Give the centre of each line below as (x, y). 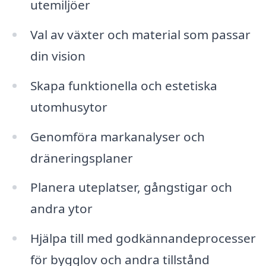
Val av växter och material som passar (140, 34)
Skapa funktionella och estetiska (123, 85)
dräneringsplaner (81, 158)
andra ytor (61, 209)
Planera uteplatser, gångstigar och (131, 187)
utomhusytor (69, 107)
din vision (58, 56)
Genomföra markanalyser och (117, 136)
